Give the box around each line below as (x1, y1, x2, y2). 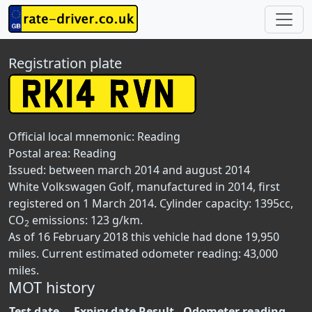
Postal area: (8, 146, 73, 161)
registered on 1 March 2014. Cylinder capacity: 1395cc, (8, 196, 293, 211)
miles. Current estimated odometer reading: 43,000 (8, 246, 278, 261)
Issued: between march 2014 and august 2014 (8, 162, 250, 178)
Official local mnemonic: (8, 129, 137, 144)
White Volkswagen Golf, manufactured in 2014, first (8, 179, 280, 194)
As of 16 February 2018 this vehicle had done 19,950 (8, 229, 279, 244)
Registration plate (8, 54, 122, 72)
